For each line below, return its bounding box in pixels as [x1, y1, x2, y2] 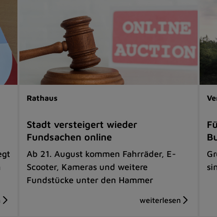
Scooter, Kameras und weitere [27, 161, 148, 172]
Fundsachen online [27, 131, 112, 142]
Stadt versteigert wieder [27, 118, 138, 130]
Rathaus [27, 93, 58, 102]
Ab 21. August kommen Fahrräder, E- [27, 148, 176, 159]
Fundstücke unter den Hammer [27, 174, 154, 185]
